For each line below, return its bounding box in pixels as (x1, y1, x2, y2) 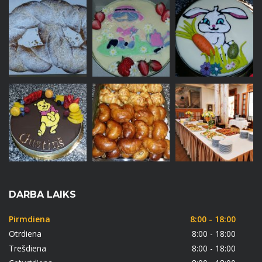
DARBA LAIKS (9, 189, 76, 201)
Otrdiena (9, 228, 42, 240)
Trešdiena (9, 243, 46, 254)
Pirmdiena (9, 213, 50, 225)
